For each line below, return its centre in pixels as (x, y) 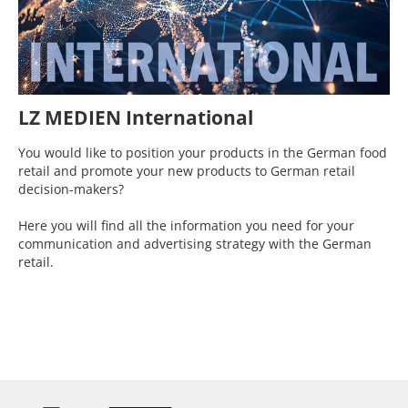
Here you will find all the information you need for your (186, 226)
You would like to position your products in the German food (203, 153)
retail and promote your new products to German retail (187, 171)
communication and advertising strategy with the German (195, 244)
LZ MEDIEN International (136, 118)
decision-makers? (71, 189)
